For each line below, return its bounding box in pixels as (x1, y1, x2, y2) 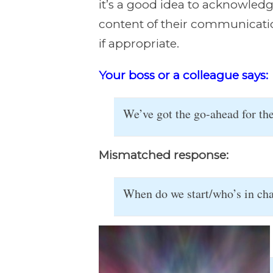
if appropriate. (99, 37, 179, 51)
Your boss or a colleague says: (99, 68, 268, 82)
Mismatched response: (99, 148, 229, 162)
